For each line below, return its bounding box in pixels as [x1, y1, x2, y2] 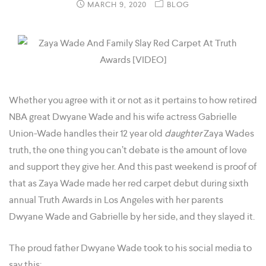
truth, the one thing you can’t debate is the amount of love [9, 144, 247, 157]
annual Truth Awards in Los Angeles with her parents [9, 194, 223, 207]
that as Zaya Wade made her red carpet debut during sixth [9, 177, 249, 190]
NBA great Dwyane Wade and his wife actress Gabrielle [9, 110, 237, 123]
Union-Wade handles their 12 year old [9, 127, 164, 140]
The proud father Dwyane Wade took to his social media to [9, 242, 252, 255]
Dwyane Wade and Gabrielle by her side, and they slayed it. [9, 210, 255, 223]
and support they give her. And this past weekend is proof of [9, 160, 256, 173]
